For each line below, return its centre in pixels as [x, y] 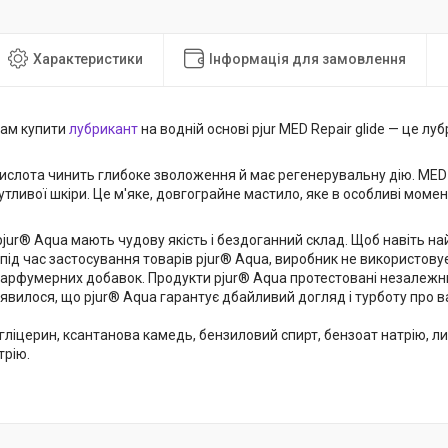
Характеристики [88, 58]
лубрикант [103, 129]
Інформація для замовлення [307, 58]
